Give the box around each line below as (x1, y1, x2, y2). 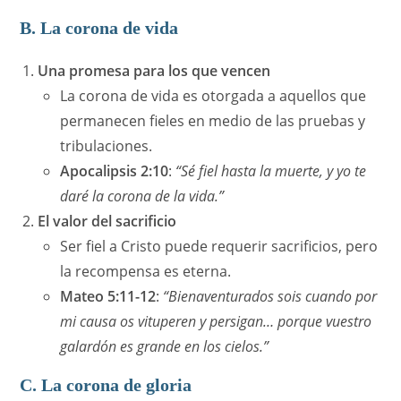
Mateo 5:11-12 (60, 286, 157, 307)
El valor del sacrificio (38, 211, 177, 232)
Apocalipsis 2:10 (60, 161, 169, 182)
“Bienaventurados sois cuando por (163, 286, 378, 307)
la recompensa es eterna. (60, 261, 232, 282)
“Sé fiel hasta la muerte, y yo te (175, 161, 367, 182)
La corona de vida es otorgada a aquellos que (60, 86, 367, 107)
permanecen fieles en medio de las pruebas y (60, 111, 366, 132)
